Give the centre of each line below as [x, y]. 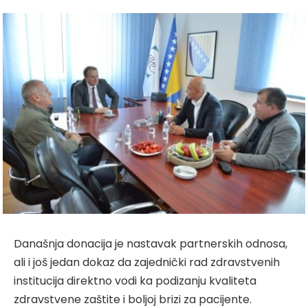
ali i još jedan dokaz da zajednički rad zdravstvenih [147, 262]
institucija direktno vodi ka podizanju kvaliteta [135, 280]
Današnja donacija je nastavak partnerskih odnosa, [151, 243]
